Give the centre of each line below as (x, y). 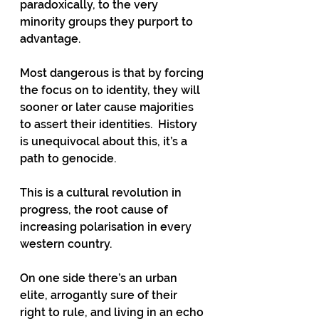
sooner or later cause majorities (108, 107)
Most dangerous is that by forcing (113, 73)
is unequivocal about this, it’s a (105, 141)
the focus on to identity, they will (111, 90)
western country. (69, 244)
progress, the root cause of (95, 210)
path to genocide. (68, 158)
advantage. (52, 39)
